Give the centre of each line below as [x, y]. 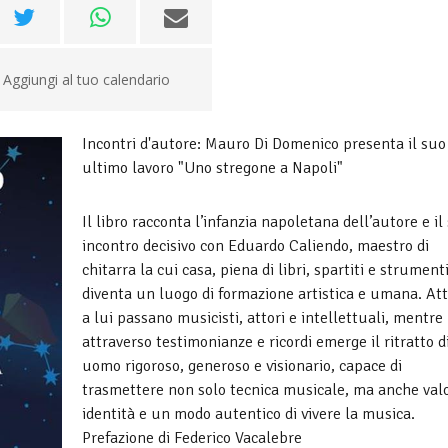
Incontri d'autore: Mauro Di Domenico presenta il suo [264, 144]
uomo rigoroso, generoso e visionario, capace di [242, 366]
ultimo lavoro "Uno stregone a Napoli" [212, 168]
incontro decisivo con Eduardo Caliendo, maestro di [255, 246]
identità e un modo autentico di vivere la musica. [248, 414]
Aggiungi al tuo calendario [86, 79]
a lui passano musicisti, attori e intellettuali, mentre [262, 318]
